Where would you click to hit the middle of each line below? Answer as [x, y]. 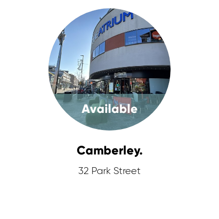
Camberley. [109, 150]
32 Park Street [109, 171]
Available [109, 109]
